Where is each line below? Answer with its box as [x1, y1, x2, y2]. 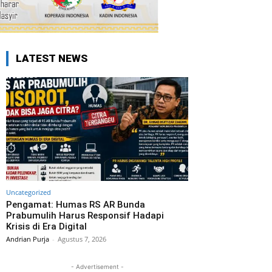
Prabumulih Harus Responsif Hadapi [6, 209, 164, 221]
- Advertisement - [70, 262, 124, 270]
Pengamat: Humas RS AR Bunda [6, 199, 145, 210]
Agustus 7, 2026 [58, 234, 106, 243]
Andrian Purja [6, 234, 49, 243]
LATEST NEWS [16, 52, 87, 64]
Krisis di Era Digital [6, 220, 87, 232]
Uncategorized [6, 187, 51, 197]
